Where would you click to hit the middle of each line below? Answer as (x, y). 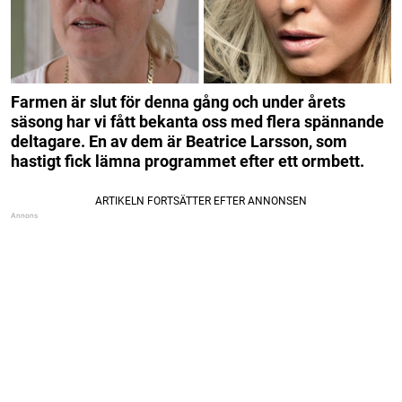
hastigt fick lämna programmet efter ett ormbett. (188, 161)
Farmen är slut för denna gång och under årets (178, 101)
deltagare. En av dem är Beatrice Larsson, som (179, 141)
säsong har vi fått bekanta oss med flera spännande (197, 121)
